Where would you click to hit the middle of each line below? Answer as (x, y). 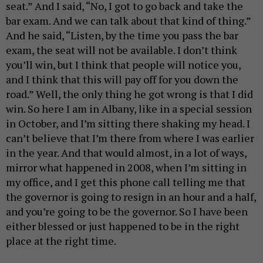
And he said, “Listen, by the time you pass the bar (122, 36)
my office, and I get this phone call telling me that (126, 182)
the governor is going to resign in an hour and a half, (131, 197)
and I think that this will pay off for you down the (122, 80)
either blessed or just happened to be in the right (123, 226)
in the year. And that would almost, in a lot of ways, (126, 153)
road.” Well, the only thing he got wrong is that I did (129, 94)
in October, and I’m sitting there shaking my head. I (128, 124)
